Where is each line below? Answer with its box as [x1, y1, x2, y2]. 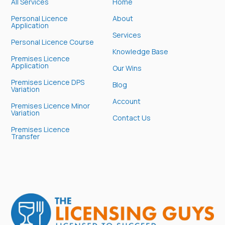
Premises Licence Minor [11, 100, 90, 110]
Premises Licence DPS [11, 77, 85, 87]
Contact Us [113, 113, 151, 123]
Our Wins [113, 63, 142, 73]
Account [113, 96, 141, 106]
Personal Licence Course [11, 37, 94, 47]
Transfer [11, 131, 40, 141]
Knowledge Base [113, 46, 168, 56]
